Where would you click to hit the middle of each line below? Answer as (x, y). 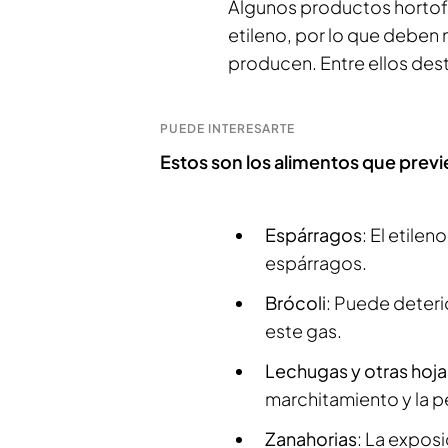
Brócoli (295, 302)
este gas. (303, 330)
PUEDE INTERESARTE (228, 128)
